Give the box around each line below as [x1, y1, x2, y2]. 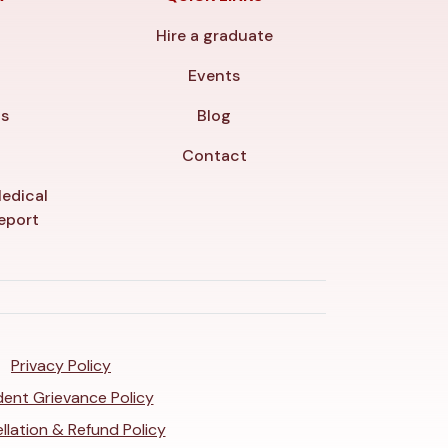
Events [188, 65, 241, 86]
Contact [181, 145, 247, 166]
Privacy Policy [11, 355, 111, 376]
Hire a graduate [155, 25, 273, 46]
